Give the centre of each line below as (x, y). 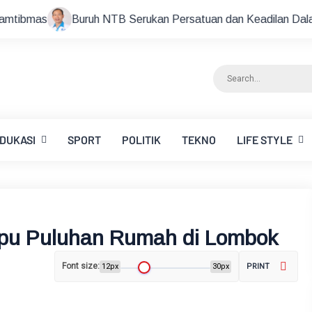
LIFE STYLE (265, 140)
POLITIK (141, 140)
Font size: (81, 266)
